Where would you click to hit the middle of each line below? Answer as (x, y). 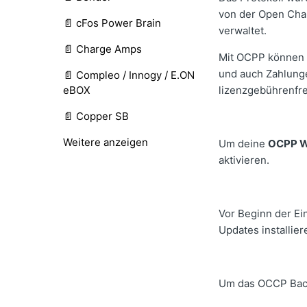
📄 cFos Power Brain (112, 23)
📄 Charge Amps (102, 49)
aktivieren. (244, 160)
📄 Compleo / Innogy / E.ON (129, 75)
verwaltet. (246, 31)
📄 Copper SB (96, 116)
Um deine (244, 144)
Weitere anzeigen (106, 142)
